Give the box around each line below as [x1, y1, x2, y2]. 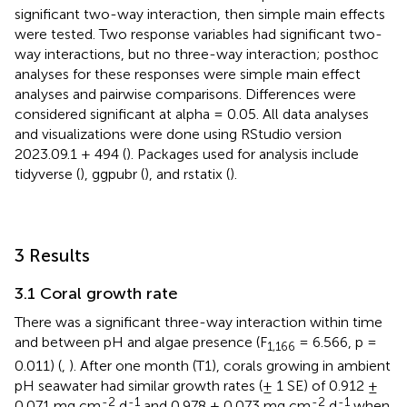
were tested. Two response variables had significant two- [15, 25, 382, 44]
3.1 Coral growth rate [15, 283, 178, 304]
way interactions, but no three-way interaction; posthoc [15, 45, 379, 64]
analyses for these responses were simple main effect [15, 65, 361, 84]
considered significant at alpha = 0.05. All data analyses [15, 105, 369, 124]
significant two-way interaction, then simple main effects [15, 5, 385, 24]
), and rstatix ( [144, 165, 230, 184]
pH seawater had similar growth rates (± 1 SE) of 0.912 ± [15, 377, 378, 395]
